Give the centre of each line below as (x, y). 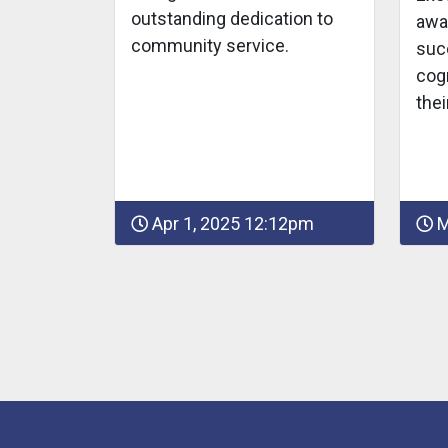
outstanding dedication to (232, 18)
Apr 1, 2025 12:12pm (231, 224)
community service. (210, 45)
